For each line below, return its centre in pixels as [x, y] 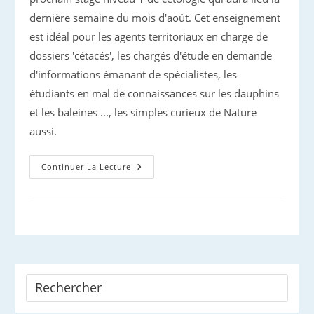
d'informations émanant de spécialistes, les [134, 74]
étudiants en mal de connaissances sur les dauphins [155, 93]
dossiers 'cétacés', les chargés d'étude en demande [151, 55]
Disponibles [162, 225]
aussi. [43, 131]
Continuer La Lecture [87, 166]
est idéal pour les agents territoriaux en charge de [149, 36]
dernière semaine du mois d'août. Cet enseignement [155, 18]
